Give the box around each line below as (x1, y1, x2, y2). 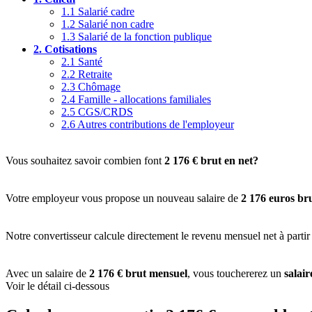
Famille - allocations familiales (78, 93, 211, 105)
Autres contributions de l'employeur (77, 118, 234, 130)
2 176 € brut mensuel (89, 267, 187, 279)
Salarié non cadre (78, 17, 154, 30)
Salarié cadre (78, 5, 134, 17)
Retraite (78, 68, 112, 80)
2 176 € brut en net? (164, 154, 258, 166)
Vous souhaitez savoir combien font (6, 154, 164, 166)
